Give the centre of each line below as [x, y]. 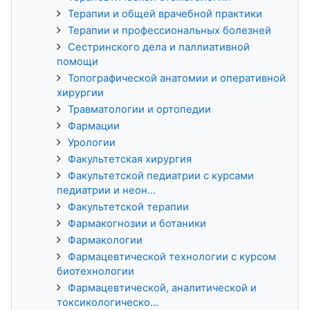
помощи [77, 61]
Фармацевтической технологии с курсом [172, 256]
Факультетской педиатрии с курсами [161, 175]
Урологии [92, 142]
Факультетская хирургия [130, 159]
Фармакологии [105, 240]
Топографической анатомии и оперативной [177, 78]
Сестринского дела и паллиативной [159, 47]
